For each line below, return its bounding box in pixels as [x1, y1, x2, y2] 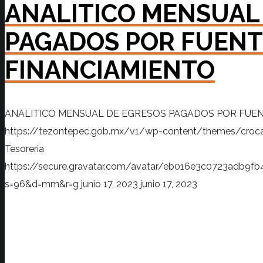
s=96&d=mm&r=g [5, 178, 79, 190]
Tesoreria [5, 143, 44, 154]
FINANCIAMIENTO [5, 55, 215, 85]
